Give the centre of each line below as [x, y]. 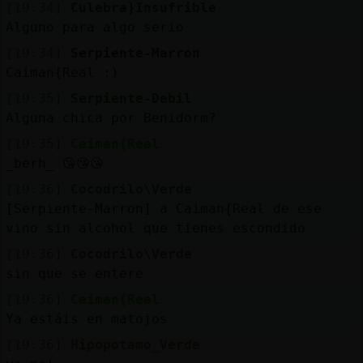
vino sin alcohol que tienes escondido [155, 228]
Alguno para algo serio [94, 27]
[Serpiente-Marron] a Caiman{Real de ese [163, 208]
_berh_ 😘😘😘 [54, 163]
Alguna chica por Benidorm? [111, 117]
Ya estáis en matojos [86, 318]
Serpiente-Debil [131, 98]
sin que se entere [74, 273]
